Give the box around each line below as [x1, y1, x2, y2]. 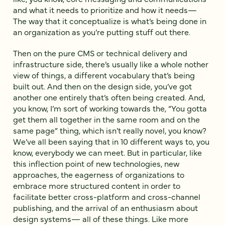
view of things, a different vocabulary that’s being [13, 69, 195, 80]
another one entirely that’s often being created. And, [13, 91, 205, 102]
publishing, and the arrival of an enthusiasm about [13, 201, 198, 213]
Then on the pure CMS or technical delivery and [13, 47, 187, 58]
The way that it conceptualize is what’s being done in [13, 15, 206, 27]
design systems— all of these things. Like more [13, 212, 188, 224]
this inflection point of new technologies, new [13, 157, 179, 169]
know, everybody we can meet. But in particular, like [13, 146, 202, 158]
